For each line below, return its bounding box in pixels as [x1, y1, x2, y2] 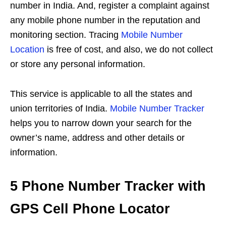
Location [10, 44, 44, 54]
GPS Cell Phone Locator [10, 201, 170, 216]
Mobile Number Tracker [110, 103, 204, 114]
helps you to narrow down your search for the [10, 118, 192, 128]
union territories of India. [10, 103, 110, 114]
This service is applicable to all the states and [10, 88, 192, 99]
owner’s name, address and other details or [10, 132, 185, 143]
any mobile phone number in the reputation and [10, 15, 200, 25]
